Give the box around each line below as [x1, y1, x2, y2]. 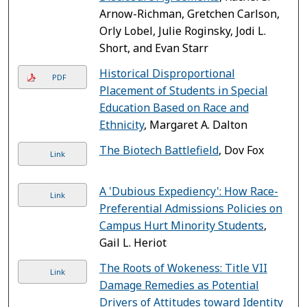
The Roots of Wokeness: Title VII [99, 260, 267, 275]
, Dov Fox [218, 142, 264, 158]
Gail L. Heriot [99, 234, 167, 250]
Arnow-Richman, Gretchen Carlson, [99, 5, 280, 21]
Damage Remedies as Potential [99, 277, 259, 293]
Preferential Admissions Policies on [99, 200, 282, 216]
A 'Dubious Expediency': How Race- [99, 183, 278, 199]
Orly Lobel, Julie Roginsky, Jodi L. [99, 23, 266, 38]
